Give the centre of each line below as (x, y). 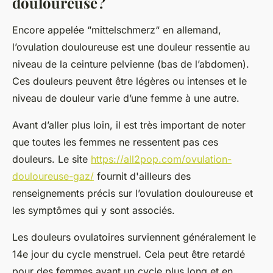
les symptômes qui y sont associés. (95, 210)
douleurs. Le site (51, 159)
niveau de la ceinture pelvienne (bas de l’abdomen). (131, 64)
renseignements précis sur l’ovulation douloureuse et (133, 193)
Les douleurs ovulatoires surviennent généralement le (134, 237)
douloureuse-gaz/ (53, 176)
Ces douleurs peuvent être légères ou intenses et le (129, 81)
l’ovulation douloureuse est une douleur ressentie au (131, 47)
